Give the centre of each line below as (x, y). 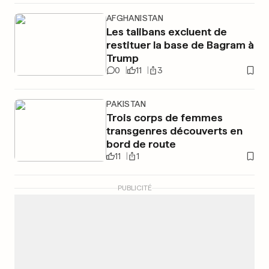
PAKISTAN (126, 104)
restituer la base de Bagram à (180, 45)
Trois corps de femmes (164, 117)
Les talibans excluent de (166, 32)
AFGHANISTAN (135, 18)
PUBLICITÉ (134, 188)
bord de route (141, 144)
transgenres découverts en (174, 131)
